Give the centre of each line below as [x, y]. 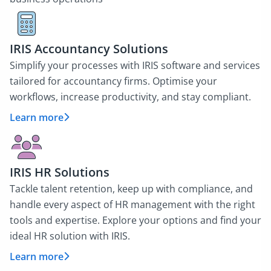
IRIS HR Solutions [60, 172]
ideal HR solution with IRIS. [70, 236]
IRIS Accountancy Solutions [89, 49]
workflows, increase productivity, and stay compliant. [130, 97]
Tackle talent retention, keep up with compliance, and [131, 189]
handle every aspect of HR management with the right [132, 204]
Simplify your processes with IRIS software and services [135, 65]
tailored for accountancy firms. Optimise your [113, 81]
